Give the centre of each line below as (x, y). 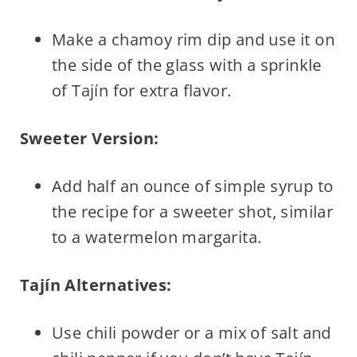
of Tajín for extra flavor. (141, 91)
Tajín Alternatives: (96, 285)
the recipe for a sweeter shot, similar (192, 212)
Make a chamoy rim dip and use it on (193, 40)
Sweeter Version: (89, 139)
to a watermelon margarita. (157, 237)
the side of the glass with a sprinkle (186, 65)
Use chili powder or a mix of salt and (191, 333)
